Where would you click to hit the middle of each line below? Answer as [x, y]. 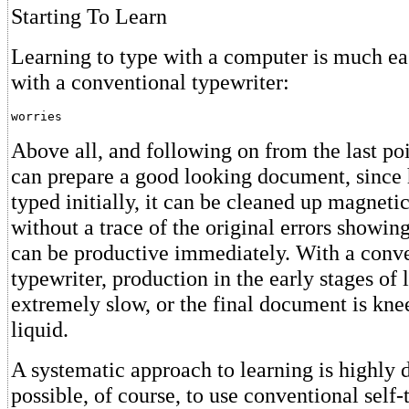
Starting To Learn [89, 16]
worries [37, 116]
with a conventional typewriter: [150, 82]
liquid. [40, 329]
